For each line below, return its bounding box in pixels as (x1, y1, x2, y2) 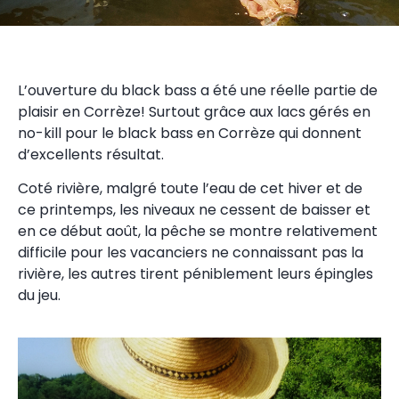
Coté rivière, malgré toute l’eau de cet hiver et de (18, 178, 362, 199)
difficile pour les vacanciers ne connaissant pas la (18, 242, 363, 264)
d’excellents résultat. (18, 143, 164, 165)
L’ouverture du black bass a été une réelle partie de (18, 79, 378, 101)
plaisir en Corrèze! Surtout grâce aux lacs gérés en (18, 101, 370, 122)
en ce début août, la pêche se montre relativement (18, 221, 378, 242)
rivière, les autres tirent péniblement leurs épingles (18, 264, 373, 285)
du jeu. (18, 285, 61, 306)
